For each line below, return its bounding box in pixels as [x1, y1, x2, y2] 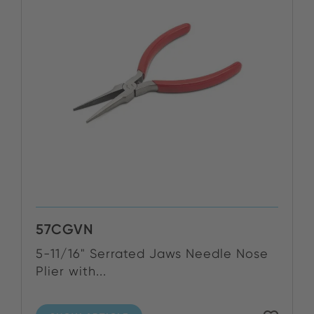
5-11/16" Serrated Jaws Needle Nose [36, 246, 268, 261]
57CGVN [36, 221, 94, 238]
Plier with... [36, 264, 107, 278]
